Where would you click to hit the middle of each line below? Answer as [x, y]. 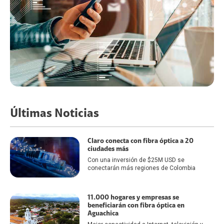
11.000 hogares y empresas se [133, 197]
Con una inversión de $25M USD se [136, 160]
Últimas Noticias [54, 114]
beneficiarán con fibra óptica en [136, 205]
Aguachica [103, 213]
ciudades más [108, 149]
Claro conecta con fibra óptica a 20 [140, 141]
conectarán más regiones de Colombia [141, 168]
